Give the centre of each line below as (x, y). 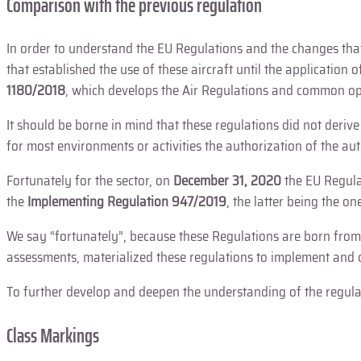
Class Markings (53, 336)
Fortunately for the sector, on (90, 181)
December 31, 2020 (227, 181)
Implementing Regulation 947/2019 (127, 202)
